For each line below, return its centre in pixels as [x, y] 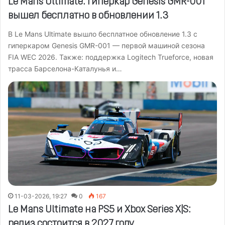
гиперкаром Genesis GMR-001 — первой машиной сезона [106, 45]
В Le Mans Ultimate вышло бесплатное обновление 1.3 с [103, 34]
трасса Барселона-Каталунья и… [65, 68]
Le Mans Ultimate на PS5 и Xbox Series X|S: [99, 210]
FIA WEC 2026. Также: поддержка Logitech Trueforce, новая [111, 57]
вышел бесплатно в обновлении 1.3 [88, 16]
